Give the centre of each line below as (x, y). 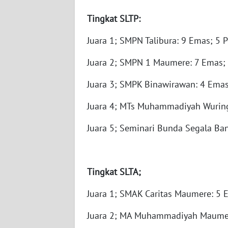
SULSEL (32, 171)
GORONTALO (40, 209)
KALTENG (35, 20)
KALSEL (32, 96)
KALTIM (32, 133)
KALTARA (34, 58)
